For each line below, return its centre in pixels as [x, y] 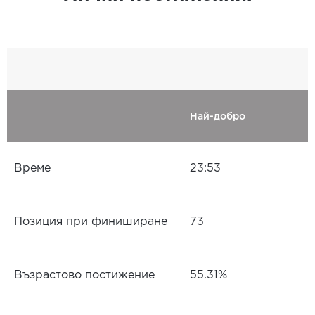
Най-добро [218, 116]
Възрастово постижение [84, 275]
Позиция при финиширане [91, 222]
